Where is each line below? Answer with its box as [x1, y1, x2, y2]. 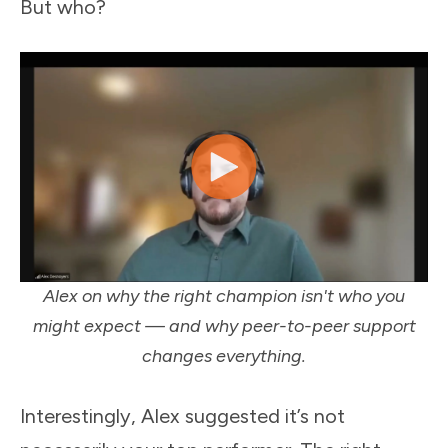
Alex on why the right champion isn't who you [43, 285, 405, 308]
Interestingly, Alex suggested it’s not [20, 404, 345, 429]
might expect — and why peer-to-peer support [32, 315, 416, 338]
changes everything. [142, 345, 306, 368]
